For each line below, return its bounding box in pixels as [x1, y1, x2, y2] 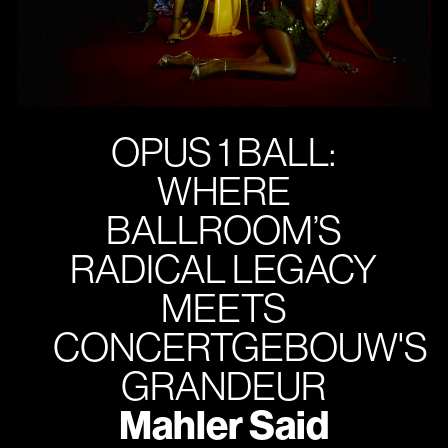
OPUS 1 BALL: [111, 125, 337, 176]
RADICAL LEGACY [70, 242, 378, 293]
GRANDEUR [121, 359, 327, 410]
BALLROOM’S [105, 203, 342, 254]
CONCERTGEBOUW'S [52, 320, 428, 371]
